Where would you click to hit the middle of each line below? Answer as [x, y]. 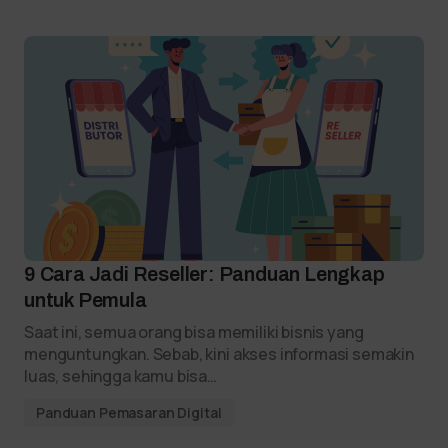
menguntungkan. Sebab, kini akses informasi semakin [219, 354]
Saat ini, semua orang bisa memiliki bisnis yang [194, 332]
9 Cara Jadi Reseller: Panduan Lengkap [204, 274]
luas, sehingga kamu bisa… [120, 376]
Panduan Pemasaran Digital [129, 412]
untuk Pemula [85, 300]
